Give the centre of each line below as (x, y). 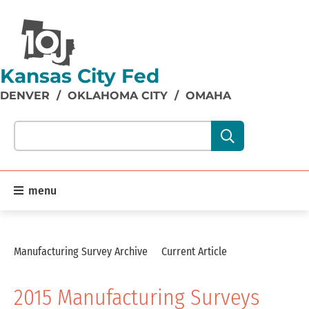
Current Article (194, 251)
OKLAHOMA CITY (118, 96)
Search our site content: (67, 126)
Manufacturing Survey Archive (82, 251)
